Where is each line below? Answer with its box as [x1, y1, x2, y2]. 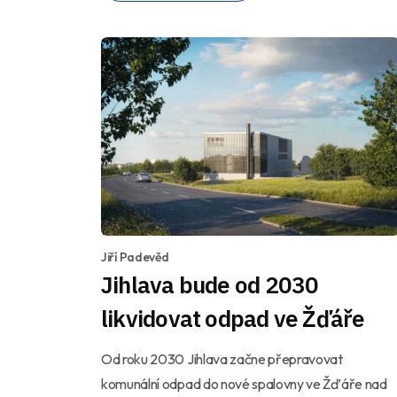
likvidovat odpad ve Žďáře [101, 303, 365, 334]
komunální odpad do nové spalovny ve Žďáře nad [101, 375, 387, 393]
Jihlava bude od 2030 [101, 269, 319, 300]
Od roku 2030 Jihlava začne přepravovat [101, 350, 343, 369]
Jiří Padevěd [101, 249, 169, 266]
